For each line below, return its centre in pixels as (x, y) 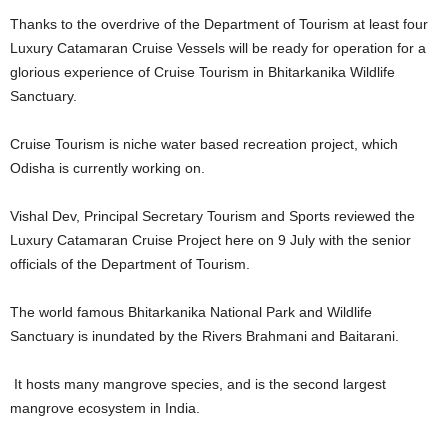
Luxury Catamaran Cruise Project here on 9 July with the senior (210, 240)
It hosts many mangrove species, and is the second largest (198, 384)
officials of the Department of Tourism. (130, 264)
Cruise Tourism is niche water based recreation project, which (204, 144)
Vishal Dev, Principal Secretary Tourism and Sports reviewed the (212, 216)
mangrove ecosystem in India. (105, 408)
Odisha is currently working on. (107, 168)
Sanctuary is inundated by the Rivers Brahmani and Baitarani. (204, 336)
